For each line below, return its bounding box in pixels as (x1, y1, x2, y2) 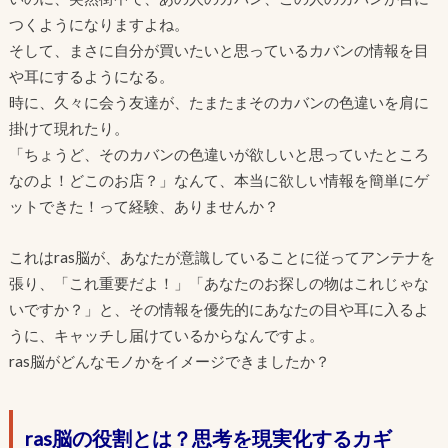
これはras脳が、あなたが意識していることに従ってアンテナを (8, 247, 435, 266)
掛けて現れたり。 (8, 119, 129, 138)
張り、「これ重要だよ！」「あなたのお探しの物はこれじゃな (8, 273, 429, 292)
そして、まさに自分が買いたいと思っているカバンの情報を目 (8, 41, 429, 60)
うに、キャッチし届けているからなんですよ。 (8, 325, 324, 344)
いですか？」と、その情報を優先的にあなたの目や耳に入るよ (8, 299, 429, 318)
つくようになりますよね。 (8, 15, 189, 34)
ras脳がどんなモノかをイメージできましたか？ (8, 351, 330, 370)
